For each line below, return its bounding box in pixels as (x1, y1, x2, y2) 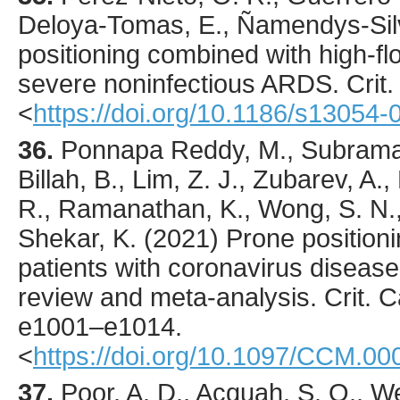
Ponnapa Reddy (61, 135, 244, 164)
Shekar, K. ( (18, 223, 153, 253)
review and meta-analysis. (18, 282, 324, 312)
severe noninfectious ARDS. (18, 69, 346, 98)
